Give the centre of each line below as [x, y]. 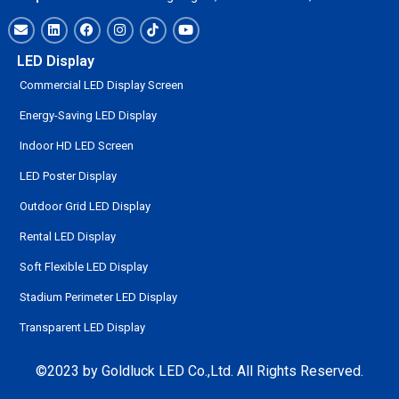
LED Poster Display [68, 175]
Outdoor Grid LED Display [85, 206]
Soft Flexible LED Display [83, 266]
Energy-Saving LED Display [88, 115]
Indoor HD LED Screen [76, 145]
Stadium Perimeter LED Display [98, 297]
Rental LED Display [67, 236]
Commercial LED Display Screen [101, 85]
